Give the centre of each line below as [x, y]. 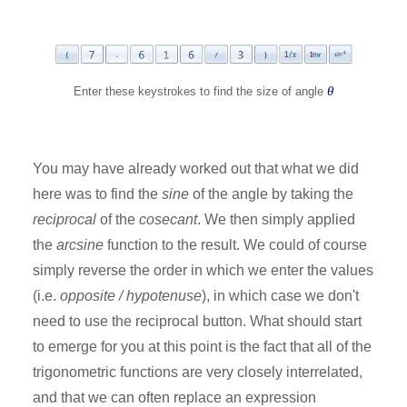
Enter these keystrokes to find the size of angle [200, 92]
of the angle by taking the [271, 194]
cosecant [168, 220]
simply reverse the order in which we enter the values [203, 271]
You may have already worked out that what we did [196, 169]
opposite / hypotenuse [131, 296]
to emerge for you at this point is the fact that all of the [202, 347]
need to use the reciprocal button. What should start [197, 322]
